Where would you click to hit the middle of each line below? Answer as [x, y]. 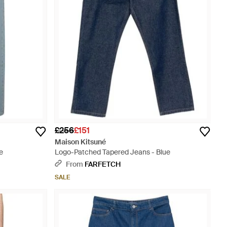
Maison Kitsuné [80, 142]
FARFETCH [103, 164]
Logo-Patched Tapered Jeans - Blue [112, 152]
